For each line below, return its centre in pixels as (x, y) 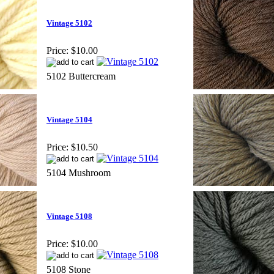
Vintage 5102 (69, 23)
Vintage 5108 (69, 217)
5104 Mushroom (79, 172)
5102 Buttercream (81, 76)
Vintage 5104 (69, 120)
